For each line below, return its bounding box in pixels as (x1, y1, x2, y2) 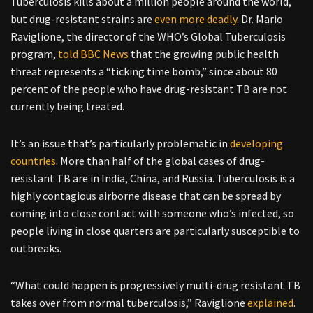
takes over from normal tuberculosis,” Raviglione (10, 296, 247, 310)
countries (10, 154, 56, 168)
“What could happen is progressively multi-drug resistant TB (10, 278, 300, 292)
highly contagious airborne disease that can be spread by (10, 189, 281, 203)
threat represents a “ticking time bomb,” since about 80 (10, 64, 277, 78)
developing (230, 136, 283, 150)
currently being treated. (10, 99, 124, 113)
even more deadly (154, 12, 237, 26)
